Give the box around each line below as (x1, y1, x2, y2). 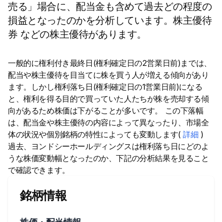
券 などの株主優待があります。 (8, 28, 147, 40)
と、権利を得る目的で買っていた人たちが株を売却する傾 (8, 94, 209, 104)
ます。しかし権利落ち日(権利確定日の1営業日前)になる (8, 82, 203, 92)
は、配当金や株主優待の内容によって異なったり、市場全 (8, 117, 209, 127)
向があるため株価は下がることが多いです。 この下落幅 (8, 106, 204, 115)
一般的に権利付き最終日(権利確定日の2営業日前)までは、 (8, 58, 212, 68)
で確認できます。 (8, 165, 70, 175)
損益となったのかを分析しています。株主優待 (8, 14, 212, 26)
